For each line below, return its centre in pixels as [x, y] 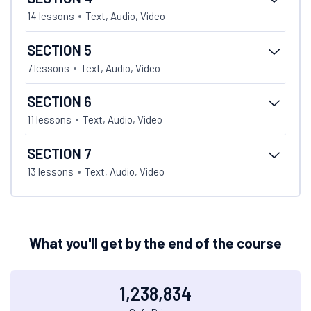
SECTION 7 [59, 153]
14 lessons [50, 16]
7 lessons [48, 68]
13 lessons [50, 171]
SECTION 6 [59, 102]
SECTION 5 [59, 50]
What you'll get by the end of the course [155, 242]
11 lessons [49, 120]
